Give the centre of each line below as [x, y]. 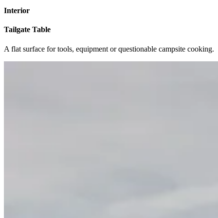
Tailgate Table [27, 30]
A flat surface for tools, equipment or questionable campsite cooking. [109, 49]
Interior [17, 11]
